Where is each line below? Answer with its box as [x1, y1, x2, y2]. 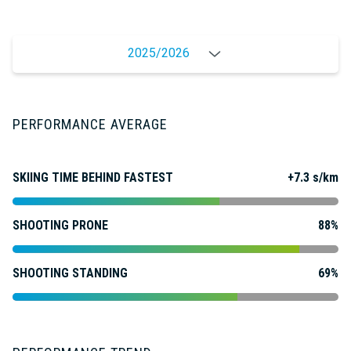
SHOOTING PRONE [13, 217, 108, 233]
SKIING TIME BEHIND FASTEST [13, 169, 173, 185]
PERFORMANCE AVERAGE [13, 115, 168, 132]
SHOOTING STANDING [13, 265, 128, 280]
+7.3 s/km [288, 169, 338, 185]
